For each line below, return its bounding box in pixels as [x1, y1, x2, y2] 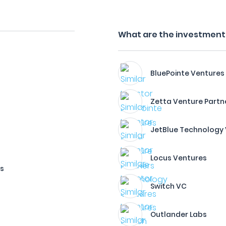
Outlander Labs [150, 209, 207, 219]
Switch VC [150, 181, 187, 191]
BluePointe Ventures [150, 68, 225, 78]
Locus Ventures [150, 153, 207, 163]
